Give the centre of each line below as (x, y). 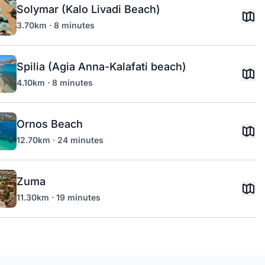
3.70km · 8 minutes (56, 25)
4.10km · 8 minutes (55, 83)
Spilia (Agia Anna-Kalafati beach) (101, 67)
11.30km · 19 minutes (59, 197)
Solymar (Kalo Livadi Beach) (88, 9)
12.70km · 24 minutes (60, 140)
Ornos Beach (50, 124)
